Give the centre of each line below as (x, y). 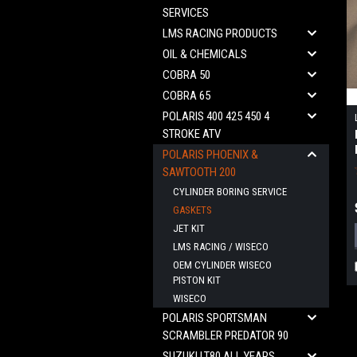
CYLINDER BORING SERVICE (230, 192)
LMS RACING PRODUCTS (220, 33)
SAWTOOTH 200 (199, 172)
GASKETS (192, 210)
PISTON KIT (197, 280)
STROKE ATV (192, 134)
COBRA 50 (186, 75)
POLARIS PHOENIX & (210, 155)
